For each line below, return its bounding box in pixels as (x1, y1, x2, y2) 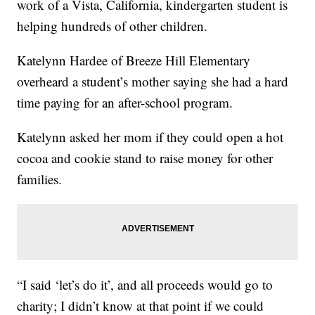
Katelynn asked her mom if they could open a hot (17, 128, 284, 146)
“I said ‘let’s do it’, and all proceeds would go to (17, 276, 274, 294)
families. (17, 170, 63, 188)
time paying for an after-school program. (17, 94, 233, 112)
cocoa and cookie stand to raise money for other (17, 149, 274, 167)
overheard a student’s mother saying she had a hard (17, 72, 289, 91)
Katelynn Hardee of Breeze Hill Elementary (17, 51, 251, 70)
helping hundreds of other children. (17, 17, 208, 35)
